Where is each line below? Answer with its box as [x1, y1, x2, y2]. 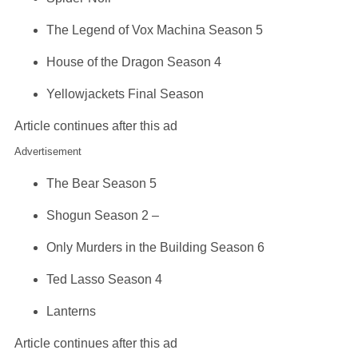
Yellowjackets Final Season [46, 87, 204, 101]
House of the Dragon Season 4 [46, 55, 221, 70]
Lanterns [46, 304, 96, 319]
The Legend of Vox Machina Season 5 [46, 23, 263, 38]
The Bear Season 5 [46, 177, 157, 191]
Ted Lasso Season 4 [46, 272, 162, 287]
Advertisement [14, 145, 82, 158]
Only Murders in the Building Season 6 [46, 241, 265, 255]
